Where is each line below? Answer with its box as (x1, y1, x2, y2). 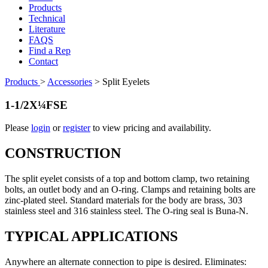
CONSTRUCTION (5, 145, 121, 162)
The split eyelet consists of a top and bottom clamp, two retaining (5, 173, 249, 184)
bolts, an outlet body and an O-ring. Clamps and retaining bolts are (5, 184, 255, 195)
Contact (29, 56, 58, 66)
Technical (29, 13, 65, 23)
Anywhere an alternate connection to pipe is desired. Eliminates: (5, 256, 246, 267)
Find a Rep (29, 45, 71, 56)
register (63, 123, 90, 133)
